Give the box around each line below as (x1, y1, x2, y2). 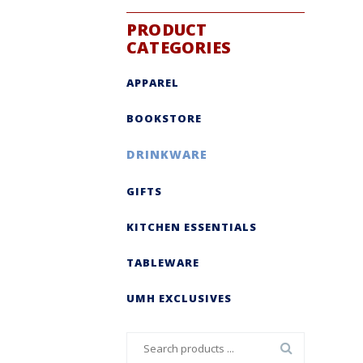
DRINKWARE (126, 146, 207, 162)
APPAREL (126, 75, 179, 90)
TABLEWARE (126, 254, 199, 270)
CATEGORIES (126, 36, 231, 58)
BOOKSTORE (126, 110, 202, 126)
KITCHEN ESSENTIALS (126, 219, 257, 234)
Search (126, 333, 160, 348)
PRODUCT (126, 18, 207, 41)
